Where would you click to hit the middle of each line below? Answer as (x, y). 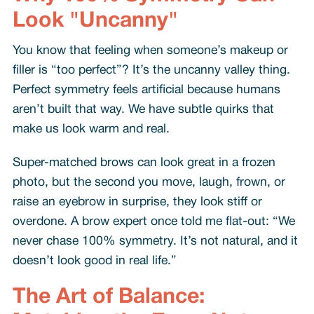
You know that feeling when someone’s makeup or (150, 50)
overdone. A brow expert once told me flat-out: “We (153, 221)
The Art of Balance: (108, 297)
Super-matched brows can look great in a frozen (144, 163)
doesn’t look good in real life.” (94, 261)
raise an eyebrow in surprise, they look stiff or (137, 202)
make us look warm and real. (91, 129)
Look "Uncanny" (95, 21)
